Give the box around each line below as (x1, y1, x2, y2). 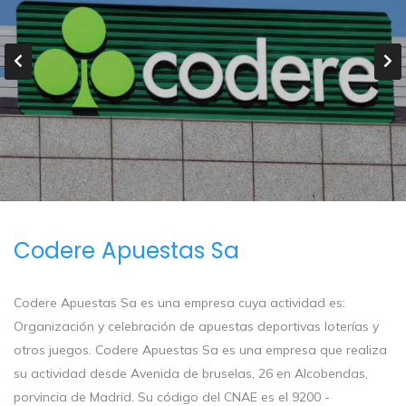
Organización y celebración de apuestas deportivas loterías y (14, 318, 379, 335)
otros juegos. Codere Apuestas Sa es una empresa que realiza (14, 342, 387, 359)
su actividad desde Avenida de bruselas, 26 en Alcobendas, (14, 365, 368, 382)
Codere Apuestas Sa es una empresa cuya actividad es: (14, 295, 345, 312)
